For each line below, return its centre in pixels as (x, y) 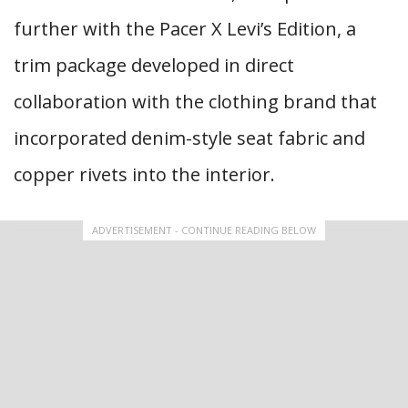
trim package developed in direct (154, 65)
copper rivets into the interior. (144, 174)
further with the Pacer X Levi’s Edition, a (185, 29)
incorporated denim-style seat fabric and (189, 138)
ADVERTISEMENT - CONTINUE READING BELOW (204, 230)
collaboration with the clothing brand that (195, 102)
